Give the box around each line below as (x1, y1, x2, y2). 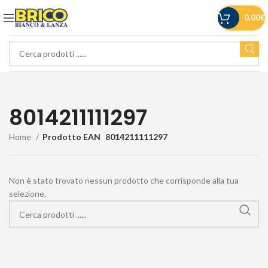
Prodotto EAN (42, 132, 100, 142)
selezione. (9, 188, 46, 199)
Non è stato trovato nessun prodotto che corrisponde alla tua (9, 175, 239, 185)
